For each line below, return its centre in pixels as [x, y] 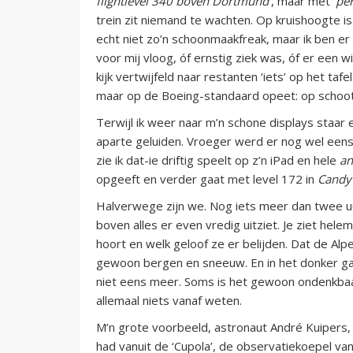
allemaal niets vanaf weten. [169, 300]
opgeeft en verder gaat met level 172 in [207, 178]
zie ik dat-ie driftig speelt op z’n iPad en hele [218, 160]
